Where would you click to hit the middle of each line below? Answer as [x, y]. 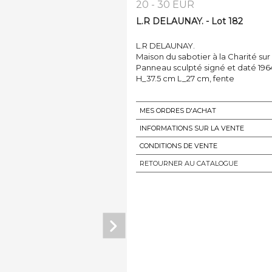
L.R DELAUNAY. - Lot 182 [189, 22]
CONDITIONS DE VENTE [178, 146]
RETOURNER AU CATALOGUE [189, 164]
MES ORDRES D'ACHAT [178, 111]
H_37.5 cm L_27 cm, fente [185, 79]
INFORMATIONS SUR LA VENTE [192, 128]
